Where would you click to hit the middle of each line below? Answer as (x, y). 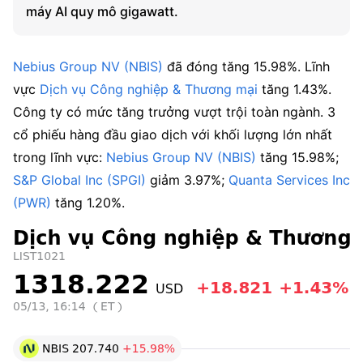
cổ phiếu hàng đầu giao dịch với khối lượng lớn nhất (173, 135)
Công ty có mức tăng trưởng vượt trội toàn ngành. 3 (174, 112)
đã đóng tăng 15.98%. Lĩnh (246, 66)
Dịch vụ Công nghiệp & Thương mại (149, 89)
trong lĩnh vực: (60, 157)
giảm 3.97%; (187, 180)
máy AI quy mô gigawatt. (102, 11)
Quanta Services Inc (289, 180)
